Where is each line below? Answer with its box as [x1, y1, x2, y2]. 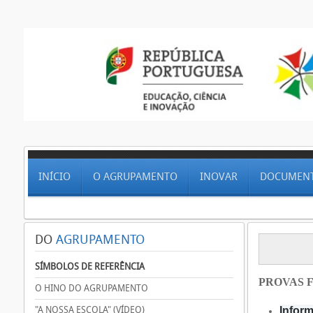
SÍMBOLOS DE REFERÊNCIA [35, 261, 145, 272]
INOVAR [200, 170, 238, 183]
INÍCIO [38, 170, 71, 183]
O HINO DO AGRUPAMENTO [35, 283, 148, 293]
